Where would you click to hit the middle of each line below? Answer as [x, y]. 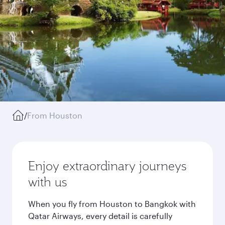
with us [47, 182]
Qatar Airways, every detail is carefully [100, 216]
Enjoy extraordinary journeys [107, 166]
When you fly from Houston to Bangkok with [112, 204]
